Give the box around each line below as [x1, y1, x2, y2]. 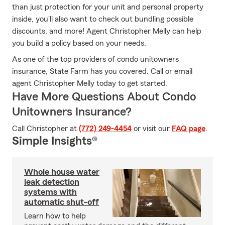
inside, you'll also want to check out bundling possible [12, 15, 193, 23]
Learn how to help [24, 212, 86, 220]
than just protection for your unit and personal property [12, 3, 203, 11]
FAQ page [172, 125, 205, 133]
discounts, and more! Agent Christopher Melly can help [12, 27, 201, 35]
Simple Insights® [12, 135, 97, 147]
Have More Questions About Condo [12, 91, 196, 103]
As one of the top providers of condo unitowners [12, 55, 179, 63]
